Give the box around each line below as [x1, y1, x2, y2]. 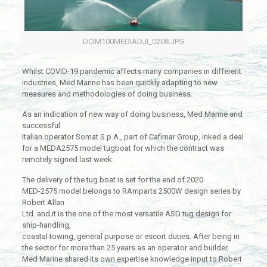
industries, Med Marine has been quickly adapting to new [21, 78, 218, 88]
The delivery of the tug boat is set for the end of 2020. [21, 175, 205, 185]
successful [21, 121, 60, 131]
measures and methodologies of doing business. [21, 89, 193, 99]
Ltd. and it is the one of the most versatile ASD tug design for [21, 209, 231, 219]
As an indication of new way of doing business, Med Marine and [21, 110, 243, 119]
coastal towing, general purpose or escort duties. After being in [21, 232, 240, 241]
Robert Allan [21, 198, 64, 207]
